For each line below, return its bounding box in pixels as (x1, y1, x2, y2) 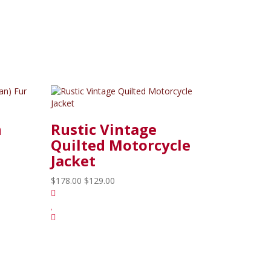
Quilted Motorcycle (50, 134, 191, 155)
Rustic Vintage (50, 119, 157, 139)
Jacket (50, 150, 96, 171)
